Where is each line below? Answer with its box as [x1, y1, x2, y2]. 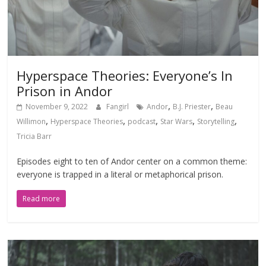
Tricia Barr [17, 131, 52, 141]
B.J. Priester [173, 101, 211, 112]
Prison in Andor [17, 81, 113, 100]
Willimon [17, 116, 46, 126]
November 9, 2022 [26, 101, 88, 112]
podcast [128, 116, 156, 126]
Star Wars [160, 116, 193, 126]
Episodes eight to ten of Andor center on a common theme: [17, 155, 248, 167]
